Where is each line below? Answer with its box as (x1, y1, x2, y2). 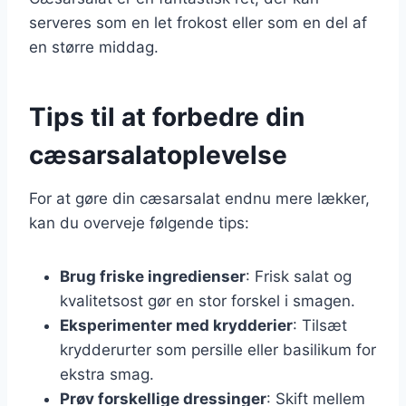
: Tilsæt (293, 315, 347, 334)
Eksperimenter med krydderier (60, 315, 293, 334)
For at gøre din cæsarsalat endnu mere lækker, (29, 188, 370, 208)
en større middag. (29, 37, 159, 56)
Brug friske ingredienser (60, 266, 246, 285)
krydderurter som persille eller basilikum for (60, 340, 376, 359)
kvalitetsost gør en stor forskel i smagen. (60, 291, 355, 310)
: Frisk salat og (246, 266, 352, 285)
